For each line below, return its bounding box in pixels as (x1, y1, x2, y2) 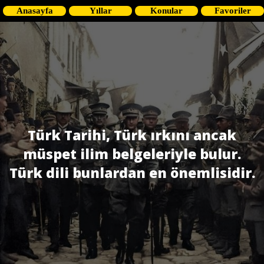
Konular (150, 6, 183, 15)
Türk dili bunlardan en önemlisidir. (9, 163, 255, 182)
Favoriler (214, 6, 251, 15)
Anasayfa (16, 6, 53, 15)
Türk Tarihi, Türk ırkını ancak (28, 126, 236, 144)
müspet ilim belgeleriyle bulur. (23, 144, 241, 163)
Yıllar (89, 6, 112, 15)
